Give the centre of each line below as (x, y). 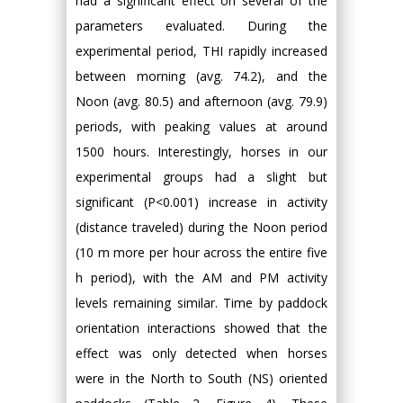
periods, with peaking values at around (201, 126)
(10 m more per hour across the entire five (201, 252)
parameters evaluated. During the (201, 25)
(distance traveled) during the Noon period (201, 227)
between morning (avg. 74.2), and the (201, 76)
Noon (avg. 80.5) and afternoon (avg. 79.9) (201, 101)
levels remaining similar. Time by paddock (201, 302)
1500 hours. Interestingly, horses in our (201, 151)
